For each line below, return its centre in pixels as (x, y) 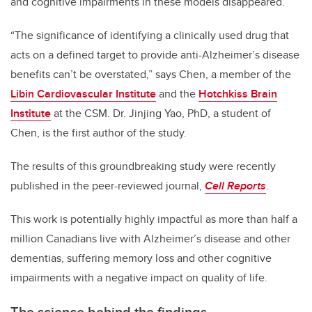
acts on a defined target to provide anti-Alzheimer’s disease (155, 55)
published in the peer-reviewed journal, (108, 186)
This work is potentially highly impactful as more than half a (154, 219)
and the (177, 94)
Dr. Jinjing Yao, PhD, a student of (192, 114)
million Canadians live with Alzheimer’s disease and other (150, 239)
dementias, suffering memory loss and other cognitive (141, 258)
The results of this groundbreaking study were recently (143, 166)
